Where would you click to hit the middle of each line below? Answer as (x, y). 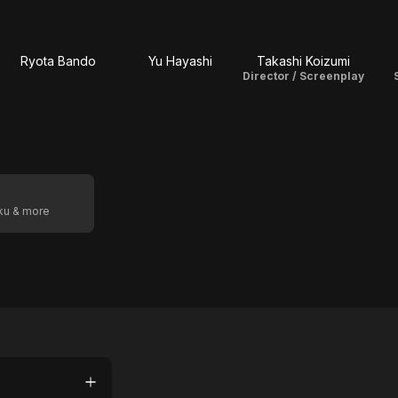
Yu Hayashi (180, 61)
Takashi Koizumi (303, 61)
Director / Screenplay (303, 76)
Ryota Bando (58, 61)
